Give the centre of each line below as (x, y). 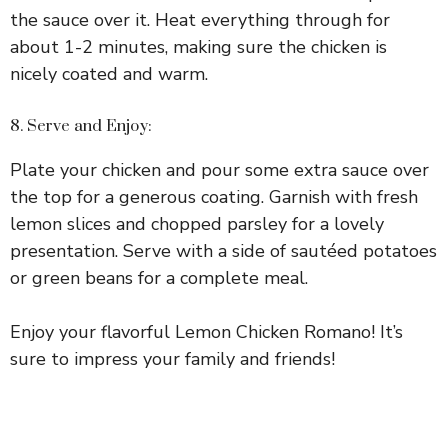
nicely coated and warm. (109, 73)
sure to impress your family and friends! (172, 358)
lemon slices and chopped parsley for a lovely (197, 223)
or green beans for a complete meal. (159, 277)
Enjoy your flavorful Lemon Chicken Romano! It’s (206, 331)
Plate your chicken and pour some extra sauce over (219, 169)
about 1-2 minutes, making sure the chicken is (198, 46)
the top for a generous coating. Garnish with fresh (214, 196)
